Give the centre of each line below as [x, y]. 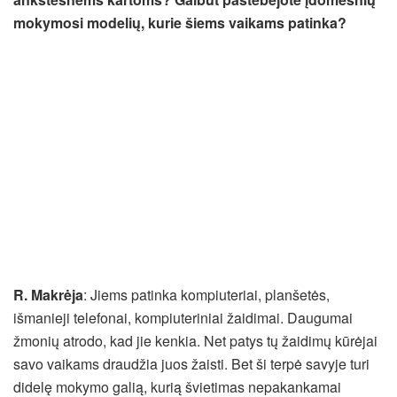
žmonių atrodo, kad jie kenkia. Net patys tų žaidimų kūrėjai [195, 340]
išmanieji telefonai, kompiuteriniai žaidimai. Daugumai [183, 317]
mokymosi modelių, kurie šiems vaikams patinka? [180, 22]
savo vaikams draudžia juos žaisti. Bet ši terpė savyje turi [191, 363]
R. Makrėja [48, 294]
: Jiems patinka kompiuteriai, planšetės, [206, 294]
